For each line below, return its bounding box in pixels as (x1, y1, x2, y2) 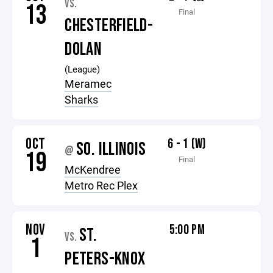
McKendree (65, 162, 121, 177)
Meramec (65, 76, 112, 91)
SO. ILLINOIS (76, 138, 146, 160)
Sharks (65, 92, 99, 107)
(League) (65, 63, 101, 75)
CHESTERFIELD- (65, 15, 154, 37)
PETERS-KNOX (65, 248, 146, 270)
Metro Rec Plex (65, 178, 138, 193)
